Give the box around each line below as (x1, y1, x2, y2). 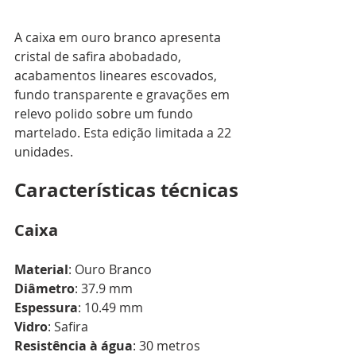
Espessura (14, 299, 78, 317)
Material (14, 261, 68, 279)
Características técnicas (14, 176, 238, 204)
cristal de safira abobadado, (14, 48, 184, 66)
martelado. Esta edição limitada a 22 (14, 124, 234, 142)
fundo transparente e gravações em (14, 86, 233, 104)
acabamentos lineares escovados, (14, 67, 220, 85)
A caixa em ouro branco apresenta (14, 29, 224, 47)
